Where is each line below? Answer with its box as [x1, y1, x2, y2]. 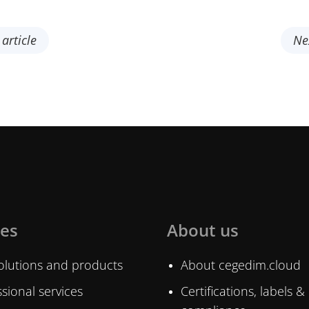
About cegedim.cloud [181, 256, 301, 273]
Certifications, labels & [181, 282, 306, 299]
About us [167, 218, 239, 241]
